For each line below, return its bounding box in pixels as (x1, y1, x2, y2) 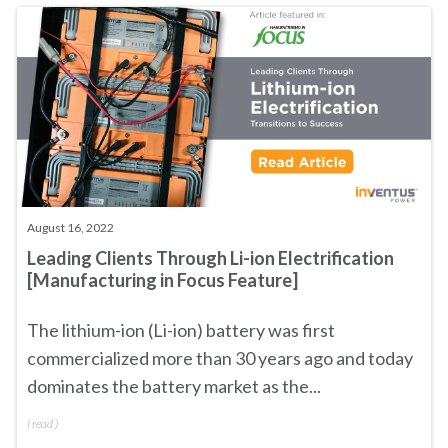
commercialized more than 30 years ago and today (27, 347, 413, 369)
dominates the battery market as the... (27, 375, 321, 397)
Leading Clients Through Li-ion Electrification (27, 247, 394, 269)
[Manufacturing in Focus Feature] (27, 269, 298, 291)
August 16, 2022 (27, 220, 114, 235)
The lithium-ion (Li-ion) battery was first (27, 319, 335, 341)
